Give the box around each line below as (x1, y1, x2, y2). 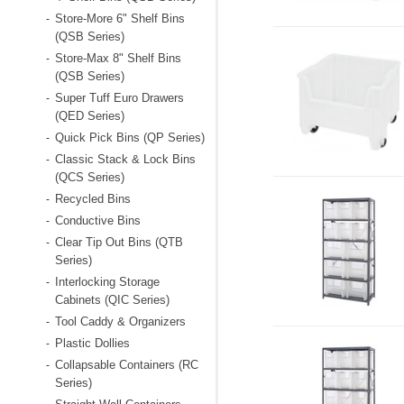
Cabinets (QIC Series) (54, 293, 170, 307)
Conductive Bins (54, 214, 141, 227)
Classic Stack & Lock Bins (54, 152, 196, 166)
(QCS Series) (54, 170, 124, 184)
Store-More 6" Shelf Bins (54, 12, 185, 25)
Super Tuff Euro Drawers (54, 91, 184, 105)
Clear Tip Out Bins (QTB (54, 235, 183, 249)
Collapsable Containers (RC (54, 358, 198, 372)
